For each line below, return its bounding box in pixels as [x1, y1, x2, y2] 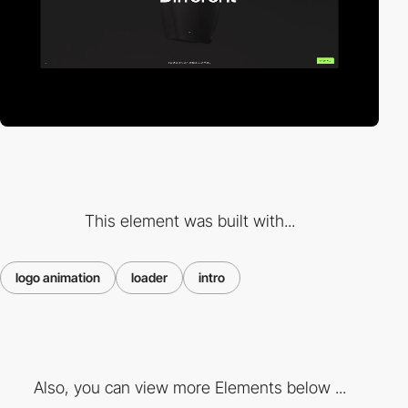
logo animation [15, 269, 100, 285]
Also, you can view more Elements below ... [33, 378, 346, 398]
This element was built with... [84, 210, 295, 230]
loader [131, 269, 168, 285]
